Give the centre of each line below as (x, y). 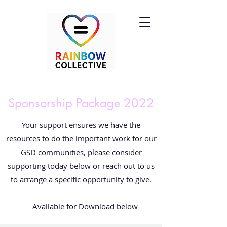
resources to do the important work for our (81, 138)
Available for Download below (85, 206)
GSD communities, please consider (81, 152)
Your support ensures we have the (81, 125)
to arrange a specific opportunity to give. (81, 179)
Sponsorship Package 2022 (81, 103)
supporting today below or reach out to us (81, 166)
